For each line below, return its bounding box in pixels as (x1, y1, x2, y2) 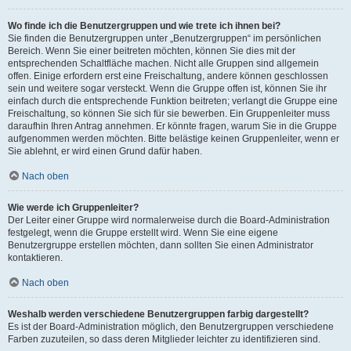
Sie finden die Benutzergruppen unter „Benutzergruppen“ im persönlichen (8, 33, 321, 44)
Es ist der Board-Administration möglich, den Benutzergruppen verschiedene (8, 321, 334, 332)
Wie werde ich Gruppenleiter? (8, 202, 139, 213)
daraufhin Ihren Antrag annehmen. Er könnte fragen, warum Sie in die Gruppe (8, 121, 337, 132)
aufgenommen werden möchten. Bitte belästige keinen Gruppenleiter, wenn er (8, 133, 339, 144)
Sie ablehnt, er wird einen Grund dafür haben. (8, 146, 202, 157)
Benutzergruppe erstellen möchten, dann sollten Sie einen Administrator (8, 240, 313, 251)
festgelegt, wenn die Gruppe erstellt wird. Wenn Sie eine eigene (8, 227, 278, 238)
